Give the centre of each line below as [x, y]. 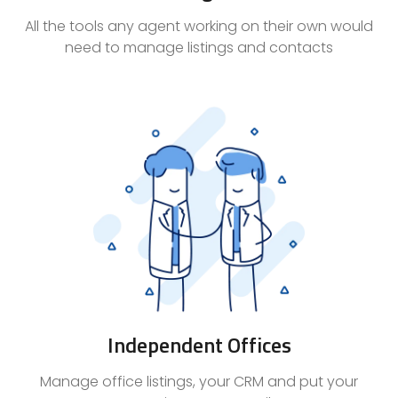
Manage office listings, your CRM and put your [199, 381]
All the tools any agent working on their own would [199, 26]
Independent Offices [199, 344]
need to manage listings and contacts [199, 47]
